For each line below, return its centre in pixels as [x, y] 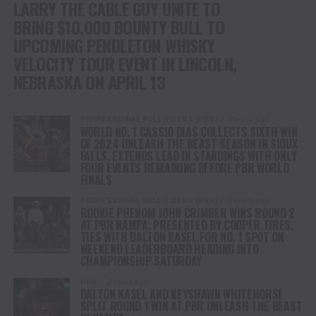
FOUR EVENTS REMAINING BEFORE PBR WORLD [184, 168]
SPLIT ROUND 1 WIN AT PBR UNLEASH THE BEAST [191, 306]
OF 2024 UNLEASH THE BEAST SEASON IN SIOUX [189, 144]
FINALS [96, 180]
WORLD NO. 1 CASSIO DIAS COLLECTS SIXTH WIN [189, 132]
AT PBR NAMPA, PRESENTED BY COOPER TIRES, [187, 225]
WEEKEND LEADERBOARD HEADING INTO [169, 249]
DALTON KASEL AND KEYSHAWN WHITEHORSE [182, 294]
